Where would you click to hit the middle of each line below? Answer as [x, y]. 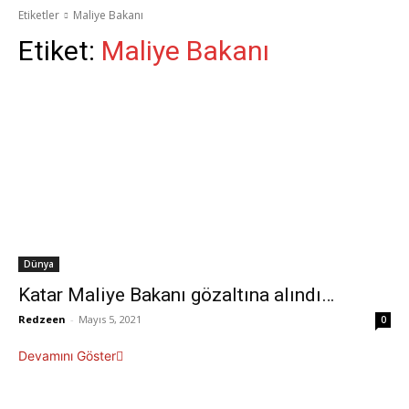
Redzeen [42, 319]
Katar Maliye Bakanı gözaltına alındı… [176, 295]
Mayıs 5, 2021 [110, 319]
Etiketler [39, 15]
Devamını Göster [67, 356]
